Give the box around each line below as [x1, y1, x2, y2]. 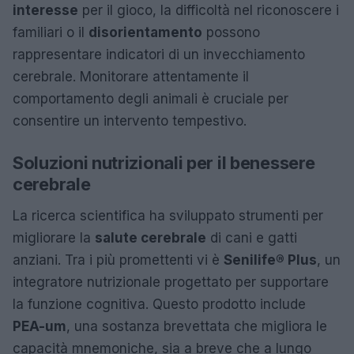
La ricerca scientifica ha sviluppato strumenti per [13, 207, 323, 224]
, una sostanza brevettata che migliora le [66, 318, 327, 334]
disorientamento [88, 24, 202, 40]
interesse [13, 2, 78, 18]
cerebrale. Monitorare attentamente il [13, 68, 249, 85]
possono [202, 24, 260, 40]
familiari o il [13, 24, 88, 40]
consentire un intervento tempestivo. [13, 112, 247, 129]
